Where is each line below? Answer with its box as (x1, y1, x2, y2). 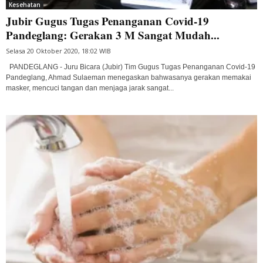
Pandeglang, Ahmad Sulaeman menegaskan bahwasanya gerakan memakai (6, 73, 251, 82)
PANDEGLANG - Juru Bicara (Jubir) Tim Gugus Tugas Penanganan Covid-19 (6, 62, 255, 71)
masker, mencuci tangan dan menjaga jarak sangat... (6, 83, 174, 92)
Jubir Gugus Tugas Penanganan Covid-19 (6, 12, 209, 29)
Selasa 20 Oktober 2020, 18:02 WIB (6, 46, 111, 55)
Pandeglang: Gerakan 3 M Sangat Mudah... (6, 26, 220, 43)
